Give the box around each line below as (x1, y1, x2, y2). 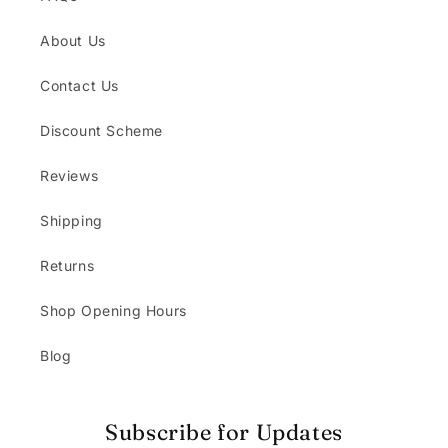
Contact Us (40, 77, 119, 94)
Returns (40, 257, 95, 274)
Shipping (40, 212, 103, 229)
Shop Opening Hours (40, 302, 187, 319)
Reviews (40, 167, 99, 184)
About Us (40, 32, 106, 49)
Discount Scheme (40, 122, 163, 139)
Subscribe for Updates (105, 418, 343, 446)
